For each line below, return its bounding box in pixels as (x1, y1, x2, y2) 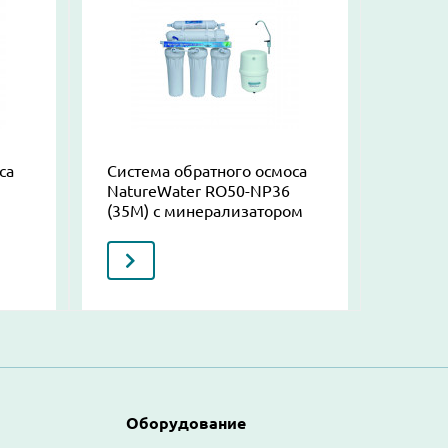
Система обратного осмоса (106, 161, 307, 180)
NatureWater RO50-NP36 (106, 181, 290, 200)
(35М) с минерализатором (106, 201, 303, 220)
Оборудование (126, 413, 246, 432)
